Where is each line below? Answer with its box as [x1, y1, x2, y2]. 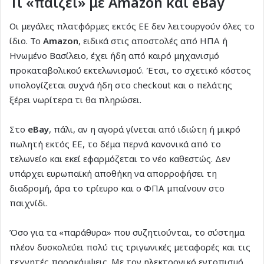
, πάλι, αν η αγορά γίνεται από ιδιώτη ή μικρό [49, 123, 240, 135]
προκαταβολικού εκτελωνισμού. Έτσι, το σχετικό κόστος [9, 64, 251, 76]
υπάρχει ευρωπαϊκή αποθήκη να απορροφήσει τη [9, 167, 217, 179]
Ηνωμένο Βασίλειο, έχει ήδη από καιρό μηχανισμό [9, 49, 219, 61]
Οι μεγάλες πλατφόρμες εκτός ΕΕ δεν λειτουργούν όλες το [9, 19, 255, 32]
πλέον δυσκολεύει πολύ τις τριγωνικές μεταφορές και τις [9, 240, 250, 253]
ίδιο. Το [9, 34, 43, 47]
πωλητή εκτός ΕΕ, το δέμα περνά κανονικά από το [9, 137, 221, 150]
